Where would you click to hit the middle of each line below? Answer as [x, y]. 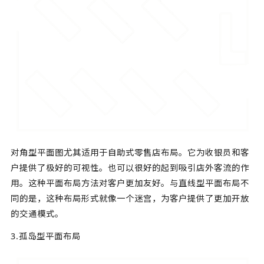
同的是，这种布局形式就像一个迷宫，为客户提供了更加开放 [130, 198]
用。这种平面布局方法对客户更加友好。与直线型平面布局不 [130, 183]
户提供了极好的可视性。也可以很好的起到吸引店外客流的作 [130, 167]
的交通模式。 [37, 213]
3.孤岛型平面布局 [45, 236]
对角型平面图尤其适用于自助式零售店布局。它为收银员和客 [130, 152]
